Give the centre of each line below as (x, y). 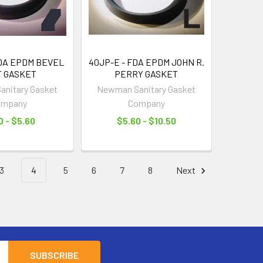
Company (146, 103)
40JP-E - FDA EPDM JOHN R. (146, 62)
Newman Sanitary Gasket (146, 89)
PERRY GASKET (146, 74)
